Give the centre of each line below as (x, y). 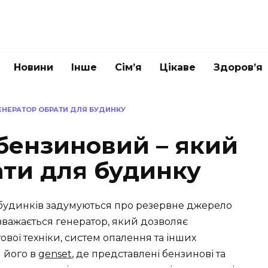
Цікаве (178, 67)
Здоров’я (238, 67)
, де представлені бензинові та (149, 254)
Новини (33, 67)
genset (55, 254)
